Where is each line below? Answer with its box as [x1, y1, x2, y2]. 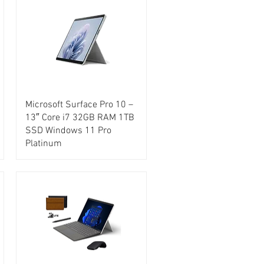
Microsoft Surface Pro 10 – [25, 98, 134, 111]
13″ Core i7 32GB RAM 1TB [25, 111, 135, 124]
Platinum [25, 137, 62, 150]
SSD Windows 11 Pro [25, 124, 112, 137]
